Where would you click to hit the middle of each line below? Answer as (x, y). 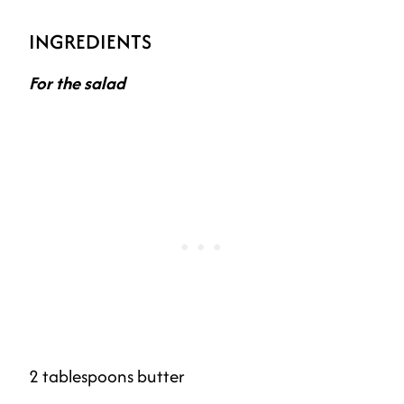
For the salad (77, 83)
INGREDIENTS (90, 41)
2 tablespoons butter (107, 376)
